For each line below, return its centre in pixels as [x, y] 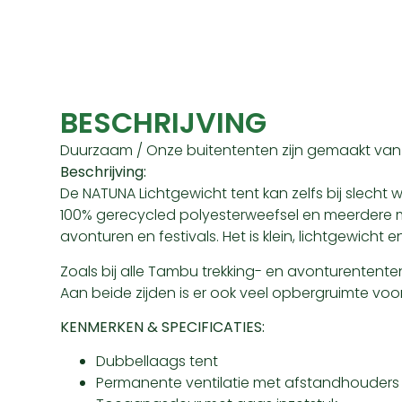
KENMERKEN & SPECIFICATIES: [163, 328]
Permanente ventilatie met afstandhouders [248, 383]
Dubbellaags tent [157, 362]
